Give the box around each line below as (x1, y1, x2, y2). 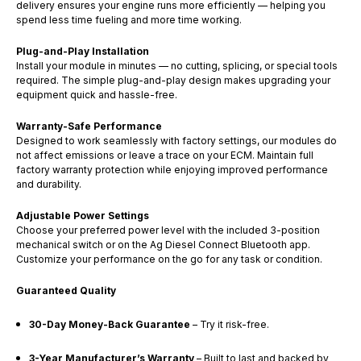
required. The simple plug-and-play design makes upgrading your (16, 73, 330, 86)
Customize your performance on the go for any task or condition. (16, 252, 322, 265)
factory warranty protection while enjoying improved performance (16, 163, 328, 176)
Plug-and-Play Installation (16, 44, 149, 57)
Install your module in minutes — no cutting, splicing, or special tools (16, 59, 338, 72)
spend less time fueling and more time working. (16, 13, 242, 26)
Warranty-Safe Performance (16, 119, 162, 132)
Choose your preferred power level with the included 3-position (16, 223, 320, 236)
